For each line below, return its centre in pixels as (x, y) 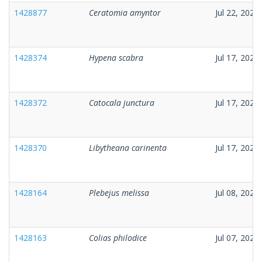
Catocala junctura (122, 102)
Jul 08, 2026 (237, 192)
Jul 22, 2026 (237, 12)
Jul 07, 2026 (237, 237)
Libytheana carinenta (128, 147)
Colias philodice (118, 237)
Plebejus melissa (119, 192)
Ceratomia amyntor (125, 12)
